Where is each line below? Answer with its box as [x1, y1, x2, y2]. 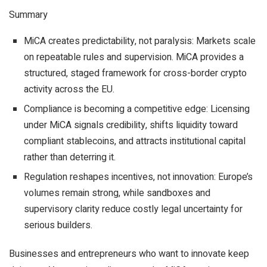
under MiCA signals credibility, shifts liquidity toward [24, 118, 238, 132]
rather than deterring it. [24, 150, 116, 164]
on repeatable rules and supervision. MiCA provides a [24, 50, 244, 64]
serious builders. [24, 218, 92, 232]
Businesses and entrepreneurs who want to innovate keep [9, 247, 249, 261]
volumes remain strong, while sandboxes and [24, 186, 210, 200]
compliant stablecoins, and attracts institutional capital [24, 134, 246, 148]
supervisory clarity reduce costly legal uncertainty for [24, 202, 243, 216]
